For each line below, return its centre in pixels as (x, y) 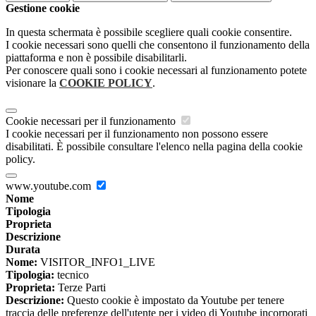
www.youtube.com (50, 186)
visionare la (32, 83)
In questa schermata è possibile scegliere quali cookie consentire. (149, 32)
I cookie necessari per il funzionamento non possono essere (137, 134)
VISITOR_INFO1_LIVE (96, 262)
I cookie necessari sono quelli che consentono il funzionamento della (158, 45)
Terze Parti (80, 288)
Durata (23, 250)
